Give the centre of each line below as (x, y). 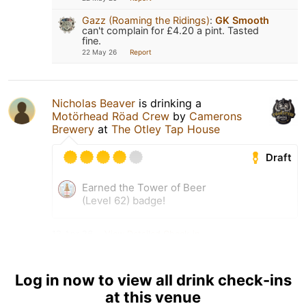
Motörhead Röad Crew (111, 116)
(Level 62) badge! (124, 200)
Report (141, 52)
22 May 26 (99, 52)
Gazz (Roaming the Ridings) (146, 20)
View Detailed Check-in (152, 234)
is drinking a (168, 103)
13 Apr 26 (72, 234)
